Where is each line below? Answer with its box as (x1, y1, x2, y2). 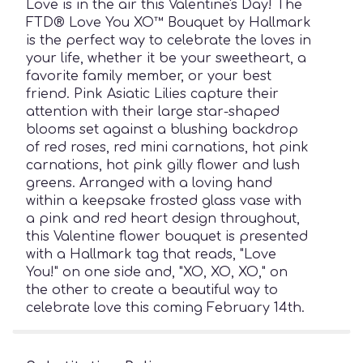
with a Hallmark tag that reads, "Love (26, 246, 276, 262)
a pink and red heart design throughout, (26, 211, 300, 226)
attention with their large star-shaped (26, 104, 280, 119)
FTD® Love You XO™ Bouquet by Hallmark (26, 15, 311, 30)
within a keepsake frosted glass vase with (26, 193, 301, 208)
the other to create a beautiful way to (26, 282, 278, 297)
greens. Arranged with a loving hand (26, 175, 272, 190)
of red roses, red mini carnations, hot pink (26, 139, 309, 155)
